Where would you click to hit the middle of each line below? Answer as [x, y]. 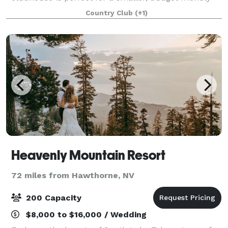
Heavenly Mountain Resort [88, 155]
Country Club [110, 13]
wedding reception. [49, 10]
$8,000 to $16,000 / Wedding [85, 214]
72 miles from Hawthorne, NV [73, 175]
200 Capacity [52, 197]
